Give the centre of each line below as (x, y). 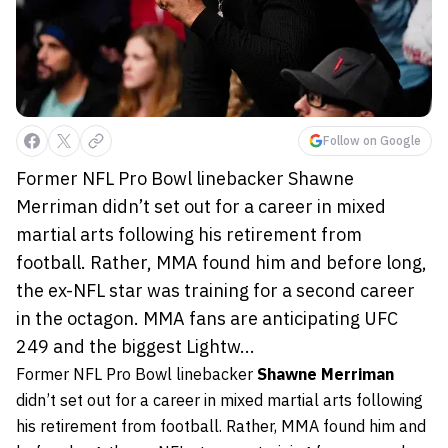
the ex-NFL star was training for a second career (215, 291)
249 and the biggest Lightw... (135, 347)
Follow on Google (372, 141)
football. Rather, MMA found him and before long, (221, 263)
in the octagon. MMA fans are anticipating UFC (207, 319)
